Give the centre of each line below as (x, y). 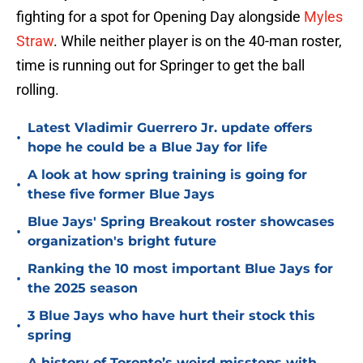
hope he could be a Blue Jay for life (147, 147)
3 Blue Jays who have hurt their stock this (171, 316)
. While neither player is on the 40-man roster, (198, 41)
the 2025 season (83, 288)
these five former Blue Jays (121, 194)
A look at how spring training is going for (167, 175)
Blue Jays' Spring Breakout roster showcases (181, 222)
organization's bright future (122, 241)
